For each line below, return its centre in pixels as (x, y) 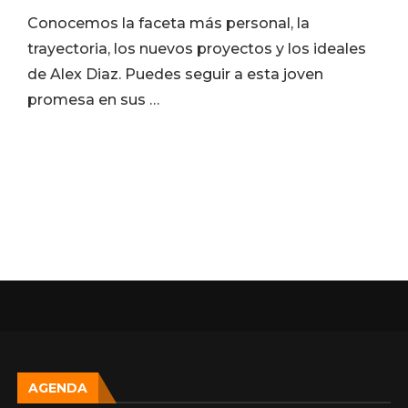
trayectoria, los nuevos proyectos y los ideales (196, 49)
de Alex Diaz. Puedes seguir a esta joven (175, 74)
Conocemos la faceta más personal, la (168, 23)
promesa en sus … (93, 100)
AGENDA (58, 388)
